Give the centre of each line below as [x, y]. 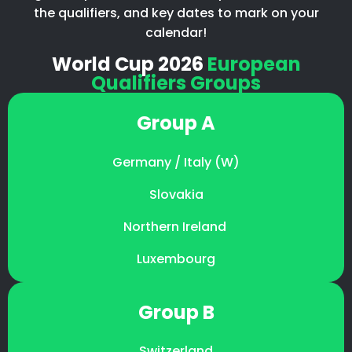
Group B [176, 312]
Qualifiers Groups [176, 82]
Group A [176, 123]
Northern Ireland [176, 226]
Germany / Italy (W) [176, 162]
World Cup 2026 [129, 64]
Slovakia [176, 194]
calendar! [176, 32]
